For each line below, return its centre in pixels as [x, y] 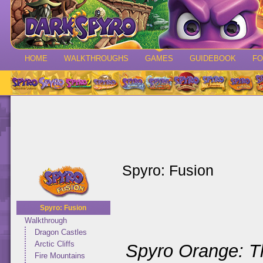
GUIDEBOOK [213, 58]
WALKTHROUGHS [96, 58]
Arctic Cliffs [55, 244]
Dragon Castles [61, 232]
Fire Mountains [60, 256]
